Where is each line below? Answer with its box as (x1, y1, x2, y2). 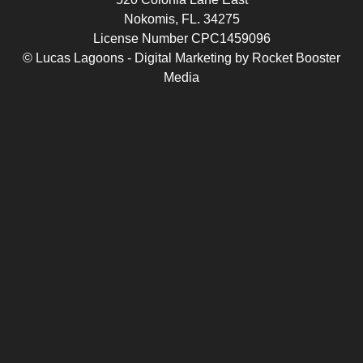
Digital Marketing (135, 50, 232, 65)
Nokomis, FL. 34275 (123, 11, 240, 26)
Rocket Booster (252, 50, 340, 65)
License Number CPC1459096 (92, 31, 271, 45)
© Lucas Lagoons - (23, 50, 135, 65)
